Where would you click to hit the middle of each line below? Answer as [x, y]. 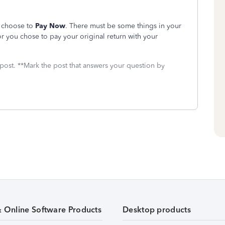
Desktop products [157, 210]
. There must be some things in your [123, 26]
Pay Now [50, 26]
